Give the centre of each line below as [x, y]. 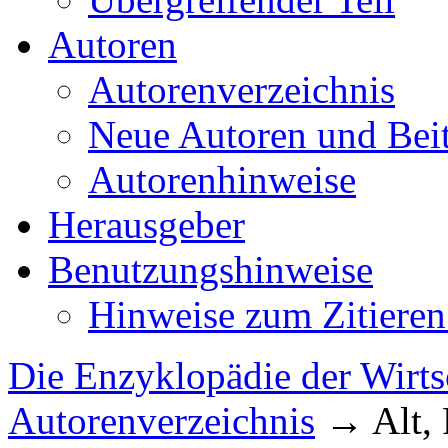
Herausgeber [146, 224]
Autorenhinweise [222, 179]
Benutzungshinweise [210, 269]
